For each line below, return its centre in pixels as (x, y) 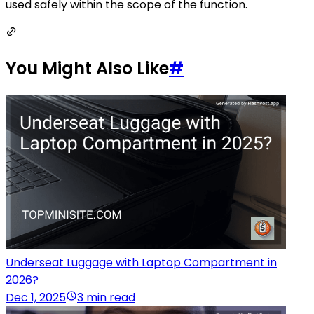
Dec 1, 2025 (36, 297)
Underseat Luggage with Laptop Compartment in (141, 262)
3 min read (106, 297)
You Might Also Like (87, 69)
